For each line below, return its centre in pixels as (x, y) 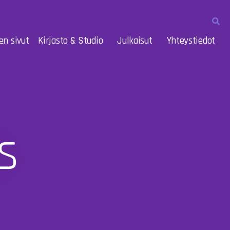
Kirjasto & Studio (71, 41)
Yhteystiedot (191, 41)
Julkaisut (135, 41)
